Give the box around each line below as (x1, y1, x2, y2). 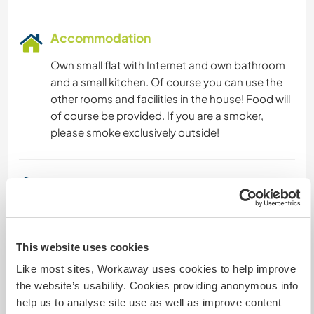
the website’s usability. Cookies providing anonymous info (16, 280, 299, 292)
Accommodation (50, 30, 151, 46)
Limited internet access (74, 243, 191, 257)
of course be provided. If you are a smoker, (50, 109, 264, 123)
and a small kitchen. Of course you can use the (50, 75, 282, 89)
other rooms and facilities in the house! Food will (50, 92, 290, 106)
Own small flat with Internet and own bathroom (50, 58, 285, 72)
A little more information (50, 177, 191, 193)
